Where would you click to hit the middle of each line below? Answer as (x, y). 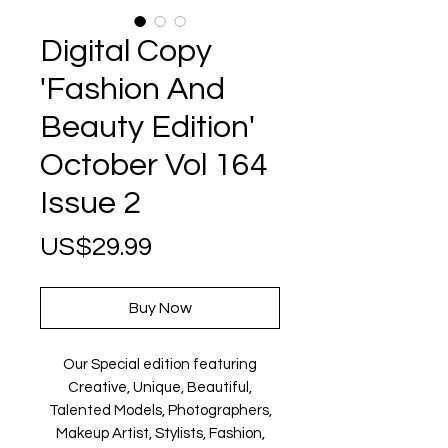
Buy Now (160, 308)
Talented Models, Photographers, (160, 410)
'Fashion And (132, 89)
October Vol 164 (154, 165)
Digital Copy (126, 51)
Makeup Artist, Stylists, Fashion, (160, 433)
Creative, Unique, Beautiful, (160, 387)
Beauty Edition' (147, 127)
